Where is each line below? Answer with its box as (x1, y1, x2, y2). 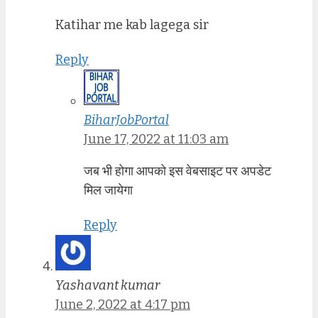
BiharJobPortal (84, 112, 169, 128)
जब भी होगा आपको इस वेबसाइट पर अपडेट (84, 163, 271, 180)
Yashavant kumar (55, 277, 160, 293)
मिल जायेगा (84, 182, 133, 199)
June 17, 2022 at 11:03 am (84, 131, 229, 148)
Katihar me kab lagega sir (55, 17, 209, 33)
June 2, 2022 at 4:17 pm (55, 296, 190, 312)
